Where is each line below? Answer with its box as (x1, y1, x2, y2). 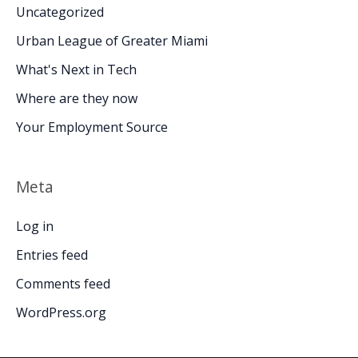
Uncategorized (16, 2, 104, 21)
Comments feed (16, 275, 110, 293)
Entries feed (16, 246, 88, 265)
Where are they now (16, 89, 137, 107)
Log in (16, 217, 54, 236)
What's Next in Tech (16, 60, 137, 78)
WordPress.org (16, 304, 106, 322)
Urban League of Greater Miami (16, 31, 208, 50)
